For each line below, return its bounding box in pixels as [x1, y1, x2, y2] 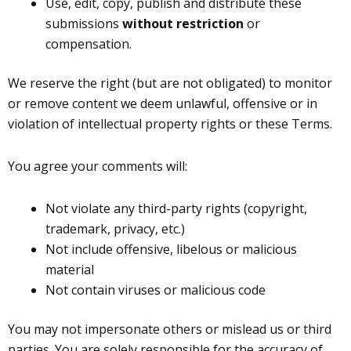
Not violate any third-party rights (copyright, [45, 200, 307, 217]
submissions [45, 15, 122, 32]
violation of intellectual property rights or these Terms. [8, 115, 332, 132]
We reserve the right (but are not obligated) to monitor [8, 74, 332, 92]
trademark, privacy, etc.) [45, 220, 185, 237]
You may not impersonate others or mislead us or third [8, 320, 331, 338]
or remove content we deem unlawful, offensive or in [8, 95, 317, 112]
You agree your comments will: [8, 157, 187, 175]
